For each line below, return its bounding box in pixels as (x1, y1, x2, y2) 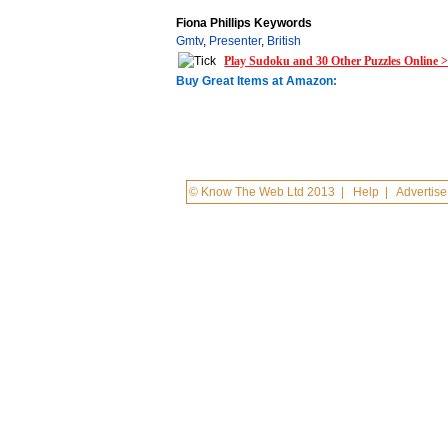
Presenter (209, 34, 262, 48)
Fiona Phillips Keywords (176, 16, 313, 30)
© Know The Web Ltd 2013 (189, 185, 336, 199)
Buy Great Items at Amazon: (176, 74, 338, 88)
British (267, 34, 302, 48)
